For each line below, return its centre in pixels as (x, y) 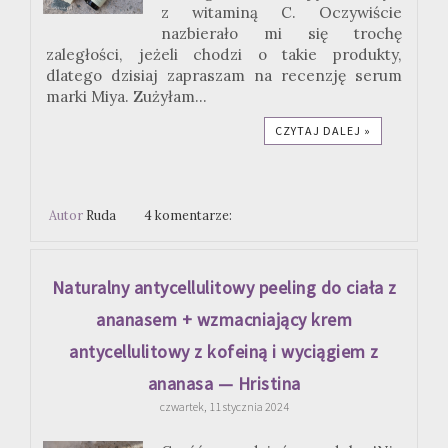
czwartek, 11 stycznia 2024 (224, 407)
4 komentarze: (190, 214)
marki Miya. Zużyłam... (126, 96)
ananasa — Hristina (224, 384)
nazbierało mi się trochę (281, 33)
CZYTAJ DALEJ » (323, 130)
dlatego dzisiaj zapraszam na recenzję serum (224, 75)
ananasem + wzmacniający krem (224, 320)
